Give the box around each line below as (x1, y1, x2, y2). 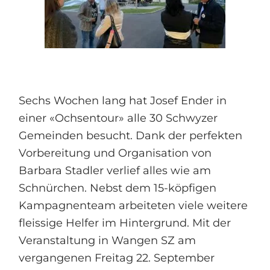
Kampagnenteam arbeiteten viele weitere (19, 199, 248, 212)
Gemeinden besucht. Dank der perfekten (19, 129, 243, 142)
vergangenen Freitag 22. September (19, 251, 215, 265)
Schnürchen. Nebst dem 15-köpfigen (19, 181, 217, 195)
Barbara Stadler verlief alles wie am (19, 164, 212, 177)
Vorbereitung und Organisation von (19, 146, 212, 160)
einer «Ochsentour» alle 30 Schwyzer (19, 111, 218, 125)
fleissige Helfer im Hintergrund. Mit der (19, 216, 231, 230)
